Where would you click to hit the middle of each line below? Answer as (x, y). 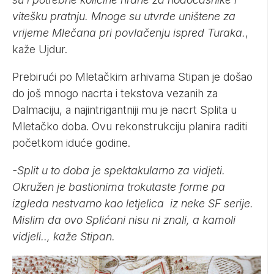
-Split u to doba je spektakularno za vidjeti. (119, 171)
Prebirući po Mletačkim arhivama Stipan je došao (132, 77)
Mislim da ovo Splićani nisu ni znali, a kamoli (124, 220)
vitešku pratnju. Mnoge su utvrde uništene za (124, 17)
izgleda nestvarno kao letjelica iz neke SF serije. (133, 204)
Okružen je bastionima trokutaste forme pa (119, 187)
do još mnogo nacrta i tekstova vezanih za (115, 94)
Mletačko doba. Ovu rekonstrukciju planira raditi (130, 127)
